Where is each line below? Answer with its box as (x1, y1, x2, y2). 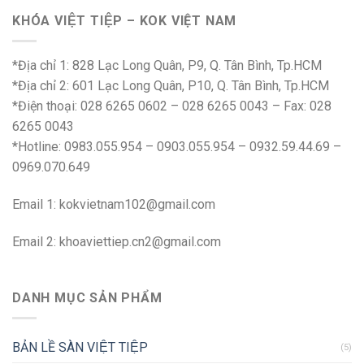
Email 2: (12, 233, 59, 249)
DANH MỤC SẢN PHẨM (12, 290, 162, 306)
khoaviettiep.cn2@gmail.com (59, 233, 221, 249)
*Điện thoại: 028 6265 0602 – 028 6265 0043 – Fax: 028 (12, 97, 331, 114)
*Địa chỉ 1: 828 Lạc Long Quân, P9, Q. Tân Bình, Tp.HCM (12, 57, 322, 73)
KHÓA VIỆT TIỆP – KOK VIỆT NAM (12, 13, 237, 29)
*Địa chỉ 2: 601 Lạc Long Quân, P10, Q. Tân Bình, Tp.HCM (12, 77, 329, 93)
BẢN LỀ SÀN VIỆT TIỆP (12, 339, 148, 355)
